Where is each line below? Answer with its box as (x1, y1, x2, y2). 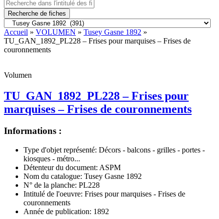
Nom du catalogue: (23, 172, 82, 180)
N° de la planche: (23, 180, 77, 189)
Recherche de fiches (8, 10, 66, 17)
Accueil (4, 28, 28, 36)
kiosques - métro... (23, 154, 80, 163)
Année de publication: (23, 207, 91, 216)
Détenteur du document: (23, 163, 98, 172)
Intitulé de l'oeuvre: (23, 189, 83, 198)
